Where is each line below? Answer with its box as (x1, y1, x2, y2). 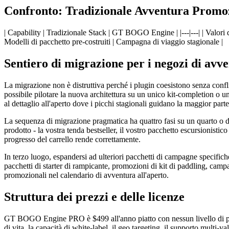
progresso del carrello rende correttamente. (4, 134, 141, 144)
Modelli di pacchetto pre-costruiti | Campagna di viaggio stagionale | (4, 37, 223, 46)
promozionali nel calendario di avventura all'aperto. (4, 170, 169, 179)
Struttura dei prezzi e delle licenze (4, 190, 185, 203)
